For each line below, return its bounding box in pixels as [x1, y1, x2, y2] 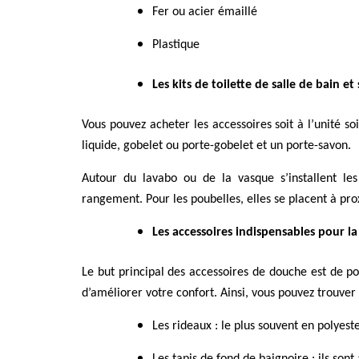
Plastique [152, 38, 200, 52]
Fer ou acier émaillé [152, 6, 257, 19]
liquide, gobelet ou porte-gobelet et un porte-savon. [82, 139, 351, 153]
